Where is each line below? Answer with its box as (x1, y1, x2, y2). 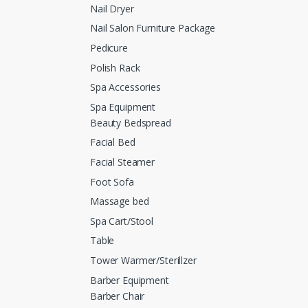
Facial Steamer (90, 155, 155, 168)
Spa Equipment (90, 100, 156, 113)
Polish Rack (90, 60, 140, 74)
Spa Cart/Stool (90, 214, 154, 228)
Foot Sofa (90, 175, 134, 188)
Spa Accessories (90, 80, 161, 94)
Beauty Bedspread (90, 115, 171, 129)
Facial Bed (90, 135, 135, 149)
